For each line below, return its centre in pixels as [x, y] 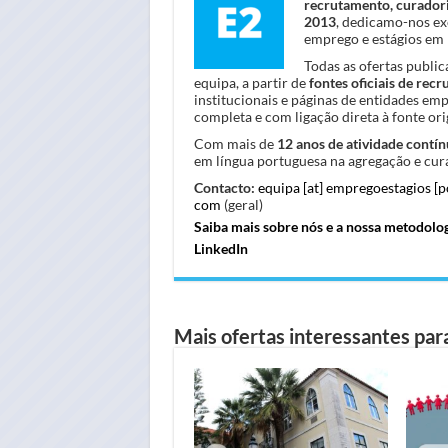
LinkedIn [220, 248]
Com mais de [235, 143]
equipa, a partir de [251, 82]
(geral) [241, 204]
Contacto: [224, 187]
